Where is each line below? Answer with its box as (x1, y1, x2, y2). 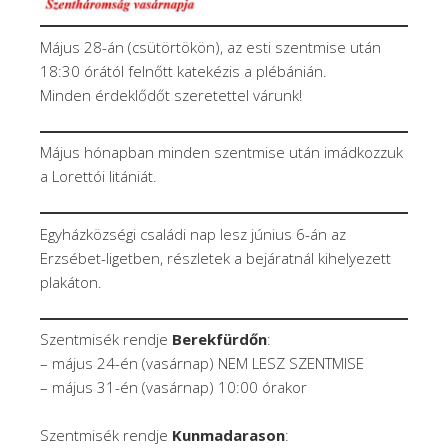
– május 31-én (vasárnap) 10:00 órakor (40, 377, 307, 398)
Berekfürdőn (172, 329, 267, 350)
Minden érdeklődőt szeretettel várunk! (40, 84, 302, 105)
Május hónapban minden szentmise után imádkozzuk (40, 142, 403, 163)
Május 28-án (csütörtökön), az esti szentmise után (40, 36, 381, 57)
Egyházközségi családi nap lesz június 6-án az (40, 223, 346, 244)
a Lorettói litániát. (40, 166, 157, 187)
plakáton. (40, 271, 102, 292)
